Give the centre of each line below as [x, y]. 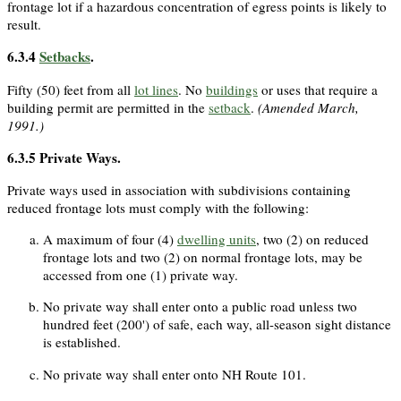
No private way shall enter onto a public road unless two [200, 307]
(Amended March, [308, 107]
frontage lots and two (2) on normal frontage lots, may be [203, 257]
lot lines [156, 89]
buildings [232, 89]
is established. [82, 342]
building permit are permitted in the [108, 107]
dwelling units [217, 239]
